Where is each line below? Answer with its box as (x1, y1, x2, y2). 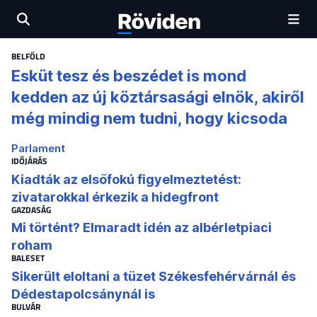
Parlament (11, 142, 65, 156)
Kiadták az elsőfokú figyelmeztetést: (11, 171, 241, 187)
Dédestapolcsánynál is (11, 286, 155, 301)
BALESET (11, 251, 45, 265)
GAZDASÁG (11, 202, 51, 217)
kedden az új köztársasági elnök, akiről (11, 88, 304, 107)
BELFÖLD (11, 50, 45, 63)
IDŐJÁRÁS (11, 154, 47, 168)
